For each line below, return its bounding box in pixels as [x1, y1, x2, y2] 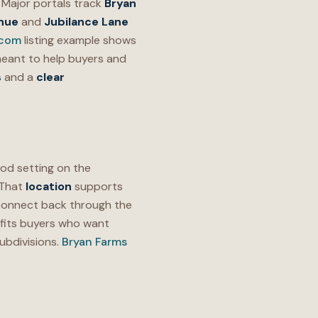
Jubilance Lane [44, 14, 128, 29]
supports [72, 179, 123, 194]
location [26, 179, 72, 194]
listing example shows [21, 33, 136, 48]
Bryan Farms [62, 234, 127, 249]
